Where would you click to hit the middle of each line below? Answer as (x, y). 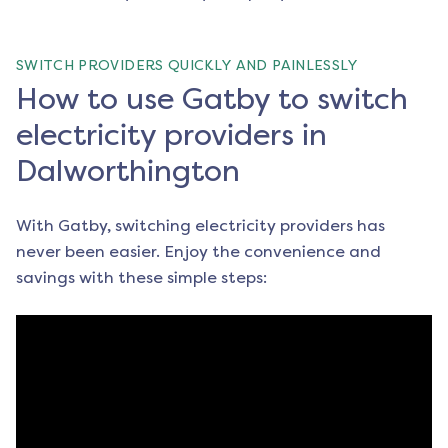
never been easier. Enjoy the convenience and (198, 252)
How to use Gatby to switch (212, 99)
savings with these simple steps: (141, 278)
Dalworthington (128, 171)
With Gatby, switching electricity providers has (200, 226)
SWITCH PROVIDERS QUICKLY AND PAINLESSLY (187, 66)
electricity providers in (171, 135)
